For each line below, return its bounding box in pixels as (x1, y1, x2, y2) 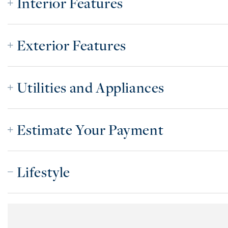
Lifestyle (16, 162, 71, 181)
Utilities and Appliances (16, 77, 165, 97)
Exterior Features (16, 35, 126, 54)
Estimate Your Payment (16, 120, 164, 139)
